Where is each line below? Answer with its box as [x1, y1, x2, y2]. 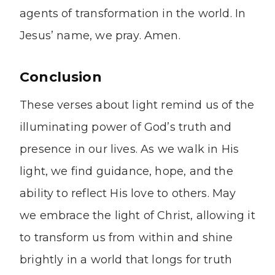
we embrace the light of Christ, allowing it [20, 209, 255, 223]
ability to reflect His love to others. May [20, 187, 236, 201]
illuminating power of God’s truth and [20, 120, 232, 134]
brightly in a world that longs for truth [20, 253, 233, 267]
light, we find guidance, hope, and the [20, 165, 233, 179]
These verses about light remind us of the [20, 98, 255, 112]
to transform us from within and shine [20, 231, 233, 245]
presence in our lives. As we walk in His [20, 142, 239, 157]
